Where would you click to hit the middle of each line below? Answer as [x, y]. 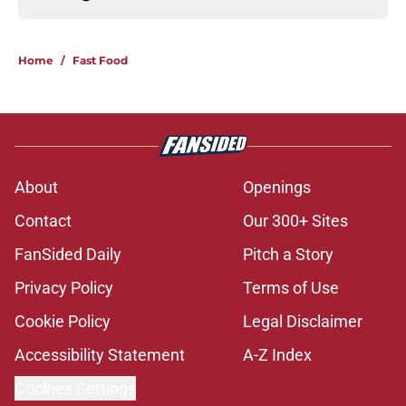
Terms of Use [291, 288]
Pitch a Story [288, 255]
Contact [43, 221]
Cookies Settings [75, 389]
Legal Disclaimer [303, 322]
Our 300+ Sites [295, 221]
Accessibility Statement [100, 355]
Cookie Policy [63, 322]
